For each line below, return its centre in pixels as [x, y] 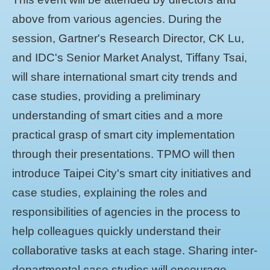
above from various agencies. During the [117, 19]
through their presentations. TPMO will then [124, 154]
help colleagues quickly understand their [116, 231]
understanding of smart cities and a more [118, 115]
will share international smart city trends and [125, 77]
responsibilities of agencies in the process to [126, 212]
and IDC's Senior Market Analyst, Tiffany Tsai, [130, 58]
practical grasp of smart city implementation [124, 135]
